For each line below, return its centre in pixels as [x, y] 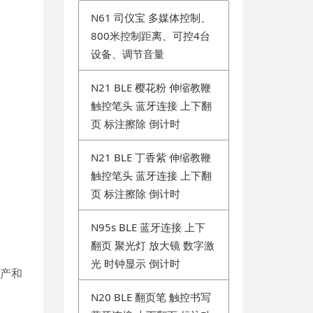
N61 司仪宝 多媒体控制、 [151, 17]
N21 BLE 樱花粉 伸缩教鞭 [151, 87]
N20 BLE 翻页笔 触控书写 [151, 297]
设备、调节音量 [128, 53]
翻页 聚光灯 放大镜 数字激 [153, 245]
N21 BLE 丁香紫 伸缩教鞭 [151, 157]
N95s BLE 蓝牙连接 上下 [148, 227]
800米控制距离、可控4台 [151, 35]
